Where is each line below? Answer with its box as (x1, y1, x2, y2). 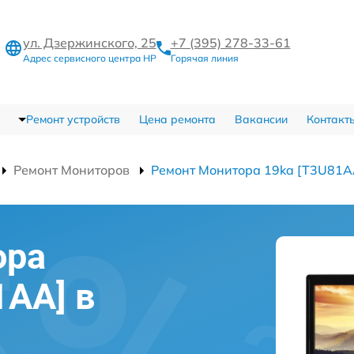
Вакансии (234, 112, 288, 126)
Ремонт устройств (25, 112, 120, 126)
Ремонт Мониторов (13, 162, 130, 178)
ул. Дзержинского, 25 (22, 34, 156, 51)
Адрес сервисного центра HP (22, 51, 156, 64)
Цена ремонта (138, 112, 216, 126)
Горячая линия (170, 51, 239, 64)
